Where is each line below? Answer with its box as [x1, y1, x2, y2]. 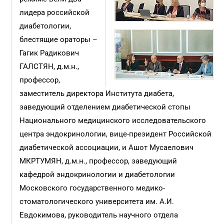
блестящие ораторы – [19, 35, 98, 44]
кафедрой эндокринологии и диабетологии [19, 170, 175, 179]
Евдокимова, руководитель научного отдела [19, 210, 178, 219]
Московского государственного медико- [19, 183, 165, 192]
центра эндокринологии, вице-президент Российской [19, 129, 212, 138]
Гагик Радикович [19, 48, 79, 57]
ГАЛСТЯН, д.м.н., [19, 62, 79, 71]
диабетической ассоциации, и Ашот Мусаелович [19, 143, 194, 152]
